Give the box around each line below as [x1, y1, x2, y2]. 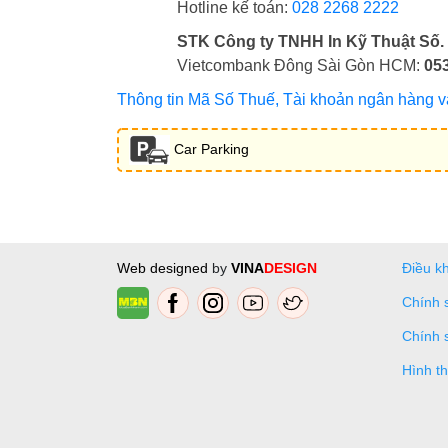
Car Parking [169, 140, 249, 157]
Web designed [117, 259, 212, 276]
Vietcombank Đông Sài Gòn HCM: [177, 56, 424, 74]
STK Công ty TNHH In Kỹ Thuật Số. [177, 32, 444, 50]
